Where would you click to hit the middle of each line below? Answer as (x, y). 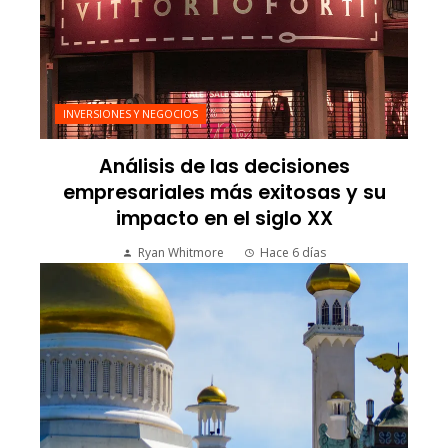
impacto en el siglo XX (224, 218)
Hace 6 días (293, 252)
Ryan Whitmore (181, 252)
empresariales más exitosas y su (224, 192)
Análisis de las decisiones (224, 166)
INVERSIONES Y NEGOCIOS (130, 113)
